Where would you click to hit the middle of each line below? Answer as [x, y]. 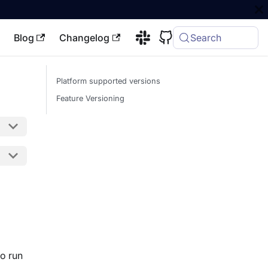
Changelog [84, 38]
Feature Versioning [90, 98]
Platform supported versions [108, 81]
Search [206, 38]
